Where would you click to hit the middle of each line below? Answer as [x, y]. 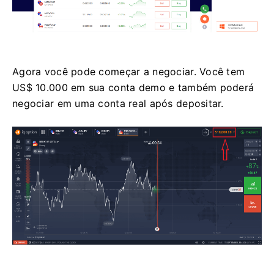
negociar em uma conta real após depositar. [118, 104]
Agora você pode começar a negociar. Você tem [129, 72]
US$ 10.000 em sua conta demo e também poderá [133, 88]
